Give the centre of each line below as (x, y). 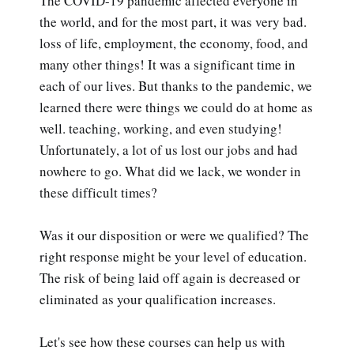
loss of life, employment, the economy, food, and (174, 43)
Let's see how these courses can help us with (162, 341)
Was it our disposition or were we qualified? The (174, 235)
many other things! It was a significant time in (168, 64)
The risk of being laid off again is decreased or (170, 277)
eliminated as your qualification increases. (158, 299)
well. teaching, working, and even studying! (161, 128)
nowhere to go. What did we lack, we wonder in (170, 171)
